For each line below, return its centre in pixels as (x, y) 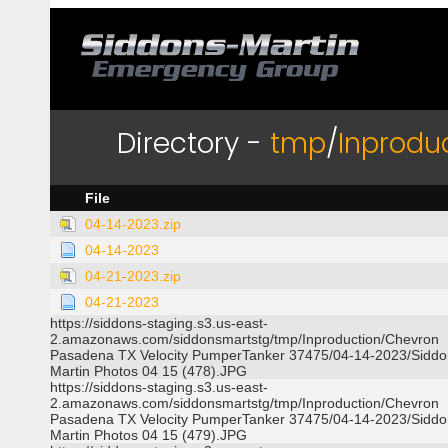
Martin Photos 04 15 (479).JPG (148, 435)
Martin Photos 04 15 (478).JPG (148, 371)
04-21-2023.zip (133, 276)
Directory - (193, 143)
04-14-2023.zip (133, 224)
